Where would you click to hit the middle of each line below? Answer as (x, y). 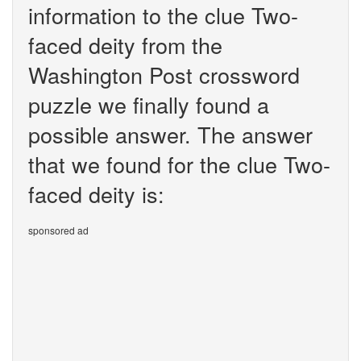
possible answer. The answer (170, 134)
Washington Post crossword (164, 75)
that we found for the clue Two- (179, 164)
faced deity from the (125, 45)
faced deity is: (96, 194)
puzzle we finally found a (149, 104)
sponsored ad (58, 230)
